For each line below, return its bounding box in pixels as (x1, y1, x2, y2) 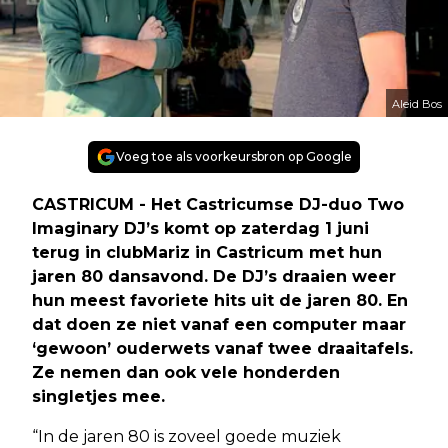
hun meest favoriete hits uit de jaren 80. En (32, 290, 408, 310)
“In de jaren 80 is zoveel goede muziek (32, 426, 341, 446)
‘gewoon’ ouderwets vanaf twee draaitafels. (32, 338, 413, 358)
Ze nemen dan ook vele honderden (32, 362, 340, 382)
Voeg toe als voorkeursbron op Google (116, 148, 352, 164)
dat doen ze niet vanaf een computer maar (32, 314, 406, 334)
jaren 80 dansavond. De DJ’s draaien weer (32, 266, 396, 286)
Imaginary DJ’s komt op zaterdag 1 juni (32, 218, 369, 238)
